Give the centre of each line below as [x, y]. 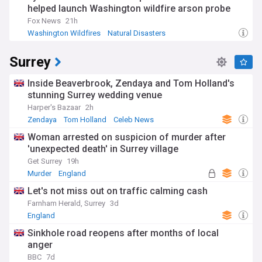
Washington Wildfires [64, 33]
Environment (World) [64, 42]
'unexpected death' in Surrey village [103, 149]
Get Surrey [45, 161]
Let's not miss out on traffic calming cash [118, 191]
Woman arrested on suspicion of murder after [127, 137]
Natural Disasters [137, 33]
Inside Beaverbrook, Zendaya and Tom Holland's [131, 83]
